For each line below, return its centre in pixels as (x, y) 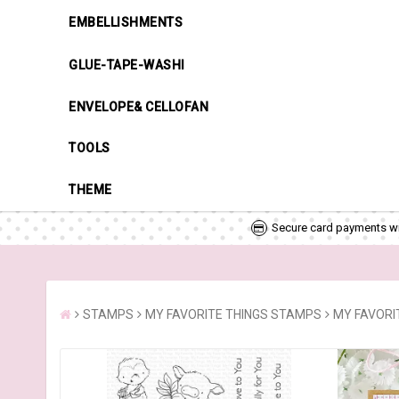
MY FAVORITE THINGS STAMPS (233, 314)
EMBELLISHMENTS (126, 22)
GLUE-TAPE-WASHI (127, 65)
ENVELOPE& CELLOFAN (138, 106)
